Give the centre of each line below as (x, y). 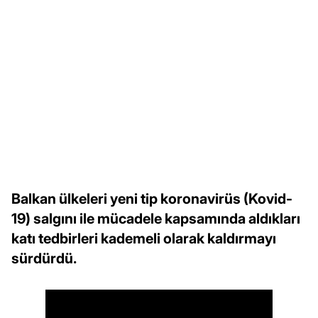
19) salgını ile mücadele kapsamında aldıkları (156, 218)
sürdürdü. (44, 258)
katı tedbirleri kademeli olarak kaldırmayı (144, 238)
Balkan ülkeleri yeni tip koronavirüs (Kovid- (152, 198)
